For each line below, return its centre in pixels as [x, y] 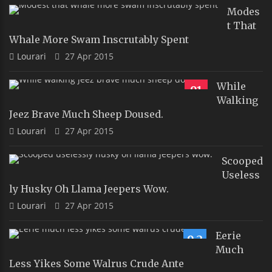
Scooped [242, 161]
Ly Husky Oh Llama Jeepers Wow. [89, 189]
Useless [241, 175]
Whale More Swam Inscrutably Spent [99, 39]
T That [242, 25]
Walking [237, 100]
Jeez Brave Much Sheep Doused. [86, 114]
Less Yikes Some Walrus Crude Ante [97, 263]
